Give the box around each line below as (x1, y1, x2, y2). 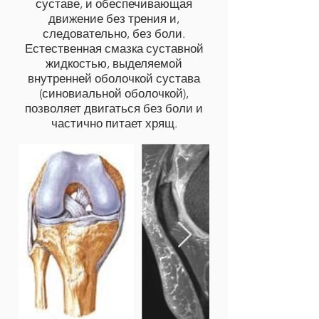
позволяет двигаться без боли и (25, 101, 203, 115)
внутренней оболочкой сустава (28, 71, 200, 85)
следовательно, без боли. (43, 26, 185, 41)
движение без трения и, (48, 11, 179, 26)
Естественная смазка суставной (24, 41, 204, 56)
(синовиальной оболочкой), (39, 86, 189, 100)
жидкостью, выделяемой (46, 56, 182, 70)
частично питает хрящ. (51, 116, 177, 130)
